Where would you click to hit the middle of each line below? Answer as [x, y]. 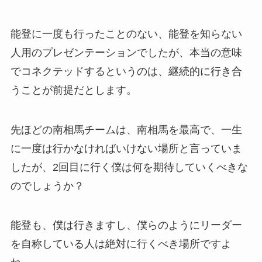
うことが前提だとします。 [73, 90]
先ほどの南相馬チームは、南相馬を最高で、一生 [126, 130]
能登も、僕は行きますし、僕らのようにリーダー [126, 225]
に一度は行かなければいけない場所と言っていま [126, 148]
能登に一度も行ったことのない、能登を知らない [126, 34]
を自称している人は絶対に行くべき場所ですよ [121, 244]
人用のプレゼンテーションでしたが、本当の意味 [126, 52]
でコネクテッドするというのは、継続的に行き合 [126, 71]
